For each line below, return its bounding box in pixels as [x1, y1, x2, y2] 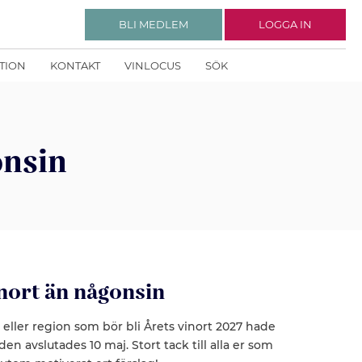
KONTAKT [50, 59, 100, 72]
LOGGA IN [259, 17, 312, 31]
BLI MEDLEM [119, 17, 188, 31]
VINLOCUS [124, 59, 181, 72]
